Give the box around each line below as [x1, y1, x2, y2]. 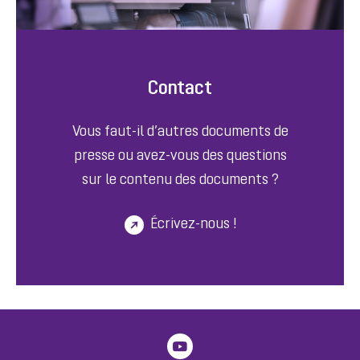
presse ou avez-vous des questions [73, 149, 287, 165]
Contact [148, 80, 212, 100]
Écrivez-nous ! [149, 217, 236, 233]
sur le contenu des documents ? [81, 173, 279, 189]
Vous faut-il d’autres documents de [72, 125, 288, 141]
